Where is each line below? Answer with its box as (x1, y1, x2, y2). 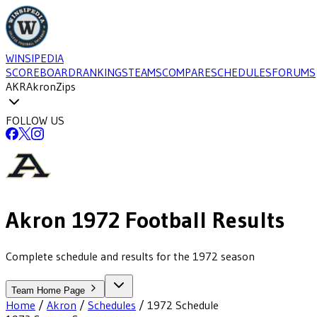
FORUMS (272, 65, 316, 79)
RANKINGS (76, 65, 128, 79)
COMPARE (162, 65, 211, 79)
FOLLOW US (6, 113, 64, 127)
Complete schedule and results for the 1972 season (6, 248, 255, 263)
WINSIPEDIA (6, 51, 64, 65)
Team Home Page (11, 284, 88, 296)
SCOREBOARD (6, 65, 76, 79)
